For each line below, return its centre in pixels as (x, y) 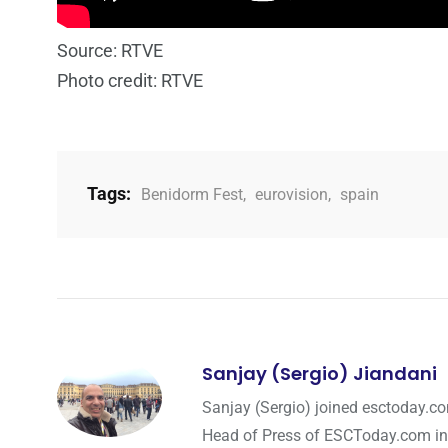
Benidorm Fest (192, 194)
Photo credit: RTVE (130, 80)
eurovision (291, 194)
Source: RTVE (110, 50)
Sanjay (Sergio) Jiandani (319, 373)
